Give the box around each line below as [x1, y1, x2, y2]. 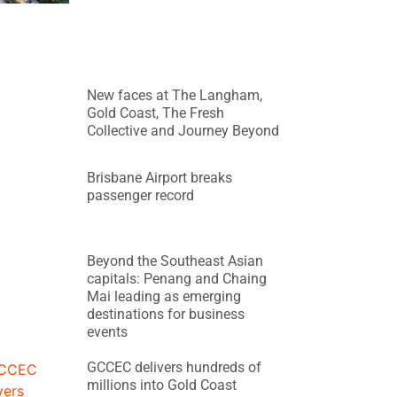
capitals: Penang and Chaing [87, 270, 268, 288]
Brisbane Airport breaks [87, 169, 233, 187]
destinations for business [87, 306, 245, 323]
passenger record [87, 187, 195, 205]
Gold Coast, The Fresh [87, 104, 225, 121]
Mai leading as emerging [87, 288, 242, 306]
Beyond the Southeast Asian [87, 253, 264, 270]
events [87, 323, 128, 341]
